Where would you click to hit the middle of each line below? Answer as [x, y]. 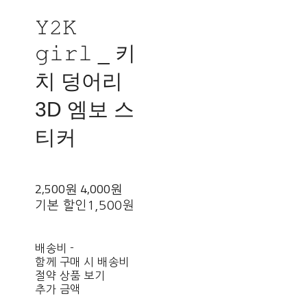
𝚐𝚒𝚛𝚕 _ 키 [86, 53]
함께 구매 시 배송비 [82, 262]
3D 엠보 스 [85, 110]
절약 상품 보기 [70, 276]
